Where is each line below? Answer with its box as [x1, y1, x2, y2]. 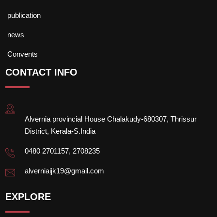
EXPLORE [5, 191, 51, 202]
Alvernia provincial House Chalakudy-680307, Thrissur [25, 115, 197, 123]
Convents [7, 50, 38, 58]
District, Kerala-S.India [25, 127, 96, 135]
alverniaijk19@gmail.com [25, 167, 105, 175]
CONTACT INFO [5, 67, 78, 77]
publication [7, 11, 41, 19]
